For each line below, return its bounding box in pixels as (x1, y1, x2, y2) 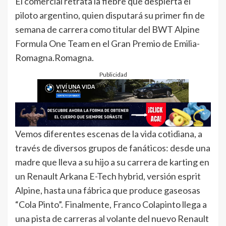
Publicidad (99, 70, 127, 78)
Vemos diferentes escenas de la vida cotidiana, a (15, 128, 202, 140)
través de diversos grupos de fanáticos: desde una (15, 142, 210, 154)
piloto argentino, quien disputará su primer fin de (15, 9, 205, 21)
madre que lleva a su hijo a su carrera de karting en (15, 156, 209, 168)
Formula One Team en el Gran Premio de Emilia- (15, 37, 200, 49)
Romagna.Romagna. (15, 51, 94, 63)
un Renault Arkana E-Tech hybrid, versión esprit (15, 171, 201, 182)
